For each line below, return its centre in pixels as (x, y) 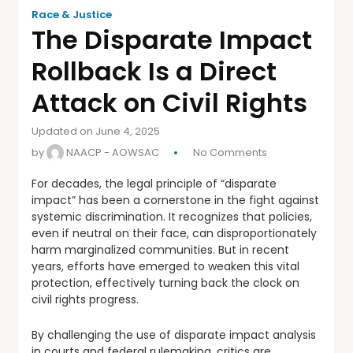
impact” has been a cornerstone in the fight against (175, 200)
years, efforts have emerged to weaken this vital (165, 266)
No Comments (230, 152)
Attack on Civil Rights (169, 102)
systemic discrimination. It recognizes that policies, (172, 216)
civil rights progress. (85, 299)
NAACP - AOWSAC (111, 152)
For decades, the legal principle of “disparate (154, 183)
